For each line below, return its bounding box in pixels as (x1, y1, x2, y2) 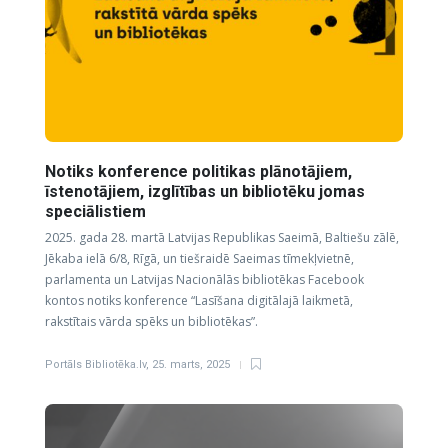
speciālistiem (45, 202, 150, 221)
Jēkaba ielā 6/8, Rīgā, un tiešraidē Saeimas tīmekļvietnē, (45, 250, 354, 267)
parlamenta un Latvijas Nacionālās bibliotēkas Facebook (45, 271, 364, 288)
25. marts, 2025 (152, 358, 230, 371)
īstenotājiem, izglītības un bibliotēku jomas (45, 182, 365, 201)
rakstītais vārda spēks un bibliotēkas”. (45, 313, 258, 330)
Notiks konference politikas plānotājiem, (45, 162, 352, 181)
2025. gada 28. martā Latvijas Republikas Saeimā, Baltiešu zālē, (45, 229, 399, 246)
